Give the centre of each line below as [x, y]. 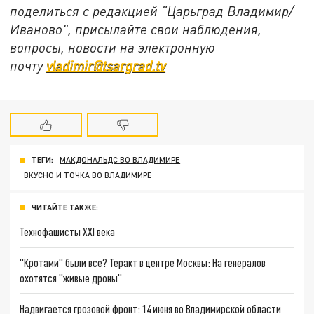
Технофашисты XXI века [68, 232]
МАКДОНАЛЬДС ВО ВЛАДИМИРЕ [120, 160]
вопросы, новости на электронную [113, 47]
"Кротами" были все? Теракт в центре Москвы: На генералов [143, 262]
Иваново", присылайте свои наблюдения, [136, 29]
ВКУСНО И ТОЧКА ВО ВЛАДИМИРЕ [88, 175]
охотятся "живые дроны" [71, 278]
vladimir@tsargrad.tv [106, 65]
